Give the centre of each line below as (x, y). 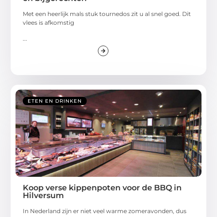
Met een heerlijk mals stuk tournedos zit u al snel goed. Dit (107, 14)
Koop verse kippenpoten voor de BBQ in (102, 187)
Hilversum (44, 195)
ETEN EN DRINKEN (55, 101)
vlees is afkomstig (49, 23)
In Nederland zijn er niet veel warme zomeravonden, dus (105, 211)
